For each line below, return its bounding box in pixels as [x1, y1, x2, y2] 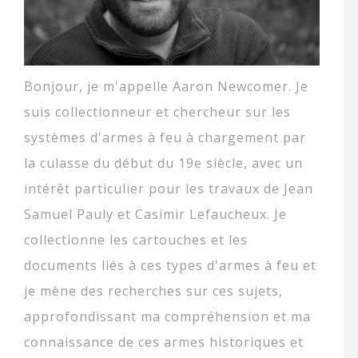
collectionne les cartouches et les [24, 231, 248, 249]
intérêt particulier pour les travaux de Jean [24, 180, 313, 198]
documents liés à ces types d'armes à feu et [24, 257, 316, 275]
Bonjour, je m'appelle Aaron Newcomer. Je [24, 78, 308, 96]
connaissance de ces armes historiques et [24, 333, 304, 352]
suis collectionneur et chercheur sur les [24, 103, 291, 121]
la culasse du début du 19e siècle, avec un [24, 154, 303, 173]
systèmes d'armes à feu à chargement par [24, 129, 306, 147]
